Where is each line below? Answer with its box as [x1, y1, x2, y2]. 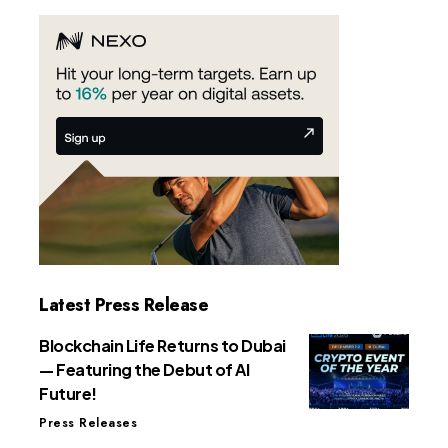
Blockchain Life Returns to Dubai [39, 335, 286, 357]
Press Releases [39, 414, 137, 433]
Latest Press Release [39, 292, 208, 319]
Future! [39, 383, 97, 405]
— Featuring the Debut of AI [39, 359, 250, 381]
